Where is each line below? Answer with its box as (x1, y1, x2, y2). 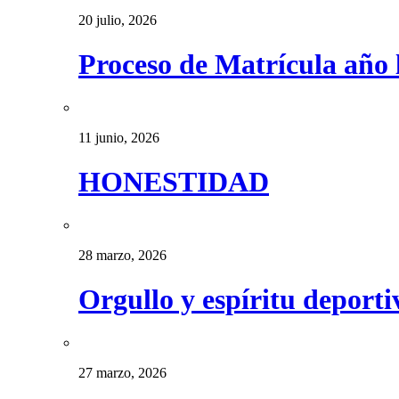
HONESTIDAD (78, 165, 269, 198)
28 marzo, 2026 (78, 248, 167, 264)
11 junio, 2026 (78, 130, 159, 146)
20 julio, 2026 (78, 12, 157, 28)
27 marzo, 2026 (78, 365, 167, 381)
